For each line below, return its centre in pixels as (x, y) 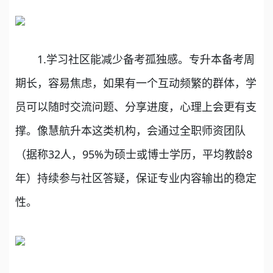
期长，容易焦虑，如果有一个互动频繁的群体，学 (136, 83)
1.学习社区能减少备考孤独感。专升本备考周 (135, 59)
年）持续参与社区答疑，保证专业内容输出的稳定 (136, 178)
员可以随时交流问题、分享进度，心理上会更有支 (136, 106)
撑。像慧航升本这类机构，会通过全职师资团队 (130, 130)
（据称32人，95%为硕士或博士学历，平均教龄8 (134, 154)
